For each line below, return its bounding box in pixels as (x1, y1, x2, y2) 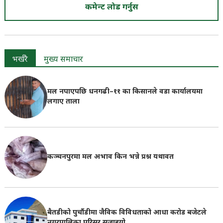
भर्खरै (12, 54, 28, 65)
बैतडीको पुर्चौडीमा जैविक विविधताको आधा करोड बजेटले (47, 208, 207, 218)
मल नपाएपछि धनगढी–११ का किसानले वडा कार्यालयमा (47, 87, 203, 97)
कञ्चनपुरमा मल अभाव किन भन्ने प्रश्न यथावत (47, 152, 174, 162)
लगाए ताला (47, 97, 80, 107)
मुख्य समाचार (43, 54, 83, 65)
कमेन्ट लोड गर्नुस (85, 2, 138, 13)
